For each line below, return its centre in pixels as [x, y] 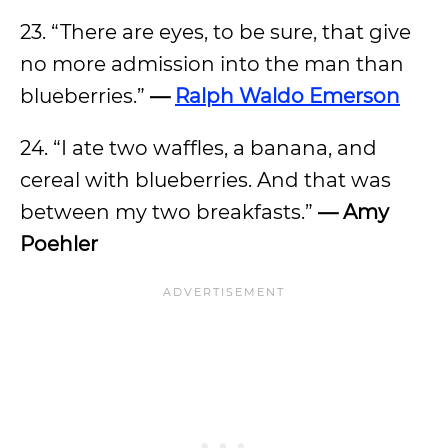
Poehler [59, 244]
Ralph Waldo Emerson [287, 96]
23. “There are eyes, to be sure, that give [215, 32]
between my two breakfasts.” [169, 212]
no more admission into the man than [212, 64]
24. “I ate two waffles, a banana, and [198, 148]
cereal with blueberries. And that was [205, 180]
